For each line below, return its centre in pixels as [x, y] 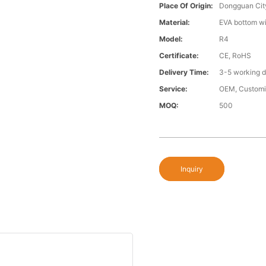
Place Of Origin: [186, 6]
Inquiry [192, 169]
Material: [175, 23]
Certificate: [179, 56]
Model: [171, 39]
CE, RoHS [235, 56]
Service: [174, 89]
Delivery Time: [184, 72]
